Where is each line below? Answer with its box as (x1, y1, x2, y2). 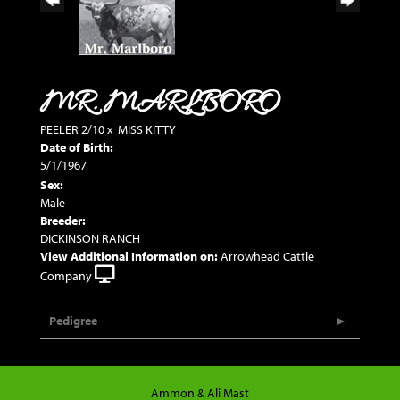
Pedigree (49, 312, 97, 329)
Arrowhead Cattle (221, 248, 314, 264)
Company (40, 268, 92, 284)
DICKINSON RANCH (40, 230, 140, 246)
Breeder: (40, 212, 86, 229)
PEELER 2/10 (40, 121, 104, 137)
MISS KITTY (118, 121, 176, 137)
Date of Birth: (40, 139, 113, 155)
